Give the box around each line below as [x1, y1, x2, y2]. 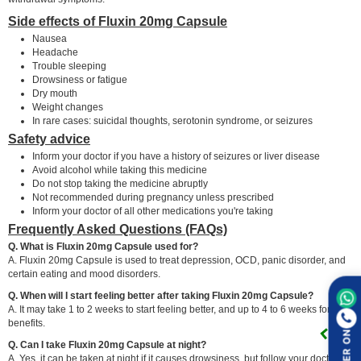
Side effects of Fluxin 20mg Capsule [8, 14, 227, 28]
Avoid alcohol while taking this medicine [32, 164, 207, 176]
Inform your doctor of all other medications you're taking [32, 205, 273, 217]
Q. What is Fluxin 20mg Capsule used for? [8, 240, 198, 252]
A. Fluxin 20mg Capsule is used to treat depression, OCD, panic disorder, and [8, 254, 346, 266]
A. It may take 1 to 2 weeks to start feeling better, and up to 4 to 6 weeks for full [8, 303, 346, 315]
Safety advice [8, 131, 90, 146]
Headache [32, 46, 78, 58]
